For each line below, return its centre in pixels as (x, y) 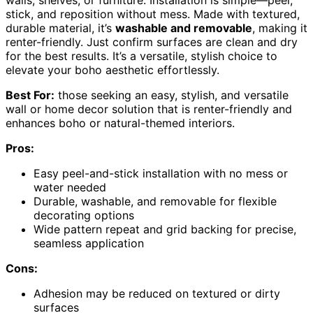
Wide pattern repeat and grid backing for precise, (165, 230)
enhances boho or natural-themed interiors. (120, 123)
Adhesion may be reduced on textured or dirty (157, 294)
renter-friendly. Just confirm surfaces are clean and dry (152, 42)
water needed (70, 188)
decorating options (84, 216)
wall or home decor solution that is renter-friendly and (149, 109)
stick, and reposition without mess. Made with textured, (153, 14)
